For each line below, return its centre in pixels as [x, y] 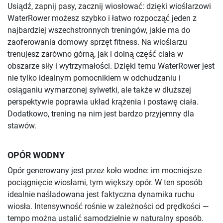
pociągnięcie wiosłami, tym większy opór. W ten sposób [105, 183]
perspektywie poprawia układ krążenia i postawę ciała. [103, 102]
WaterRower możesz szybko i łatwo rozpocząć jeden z [102, 18]
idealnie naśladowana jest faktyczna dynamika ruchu [101, 195]
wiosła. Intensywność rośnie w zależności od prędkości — [108, 207]
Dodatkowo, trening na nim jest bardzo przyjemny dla [101, 114]
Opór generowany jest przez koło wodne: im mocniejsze [105, 171]
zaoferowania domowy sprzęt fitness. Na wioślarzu [97, 42]
